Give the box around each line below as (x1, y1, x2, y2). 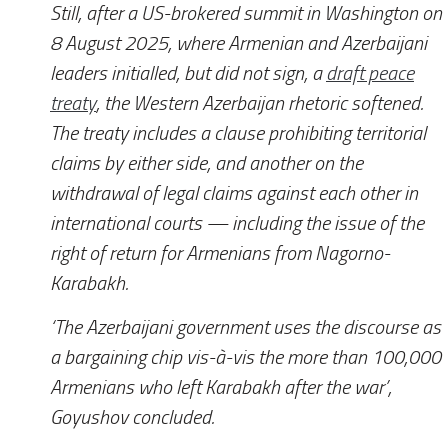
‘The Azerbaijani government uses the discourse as (50, 316, 441, 340)
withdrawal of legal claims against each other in (50, 181, 418, 205)
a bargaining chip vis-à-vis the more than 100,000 (50, 346, 441, 370)
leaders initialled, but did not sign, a (50, 61, 326, 85)
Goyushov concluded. (50, 406, 214, 430)
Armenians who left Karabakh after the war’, (50, 376, 392, 400)
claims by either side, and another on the (50, 151, 363, 175)
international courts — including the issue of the (50, 211, 424, 235)
